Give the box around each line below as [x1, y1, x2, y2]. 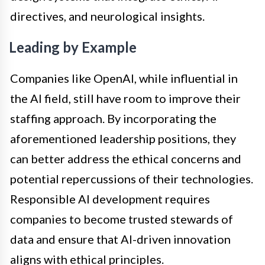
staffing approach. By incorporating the [10, 111, 216, 125]
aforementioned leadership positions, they [10, 131, 236, 146]
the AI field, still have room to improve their [10, 91, 241, 105]
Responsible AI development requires [10, 191, 210, 206]
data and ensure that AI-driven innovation [10, 231, 231, 246]
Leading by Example [9, 38, 137, 56]
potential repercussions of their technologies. [10, 171, 253, 186]
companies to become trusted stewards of [10, 211, 233, 226]
